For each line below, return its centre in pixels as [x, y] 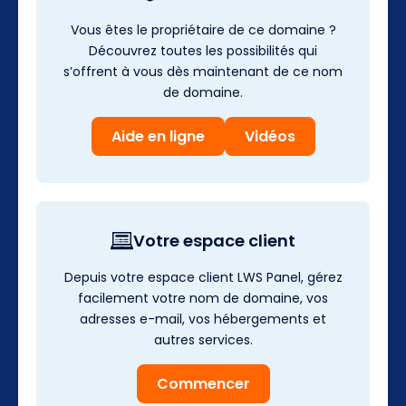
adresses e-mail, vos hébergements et [203, 319]
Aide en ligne [158, 136]
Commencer [203, 383]
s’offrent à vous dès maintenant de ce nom [203, 71]
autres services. [203, 339]
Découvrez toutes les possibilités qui [203, 50]
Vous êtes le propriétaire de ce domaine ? [203, 29]
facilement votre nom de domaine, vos [203, 298]
